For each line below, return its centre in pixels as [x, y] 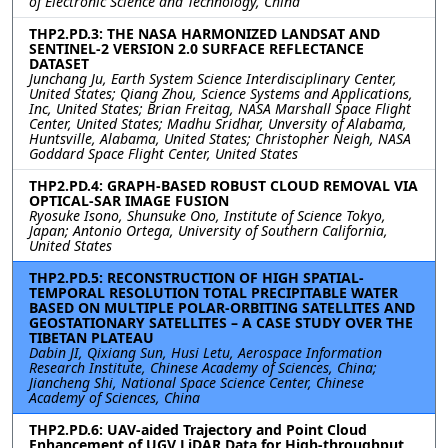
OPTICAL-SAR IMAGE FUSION [129, 200]
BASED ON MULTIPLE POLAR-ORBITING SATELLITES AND [222, 307]
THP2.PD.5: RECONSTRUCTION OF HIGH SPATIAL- [196, 277]
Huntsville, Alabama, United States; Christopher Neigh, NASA [220, 138]
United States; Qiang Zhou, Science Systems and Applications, [221, 93]
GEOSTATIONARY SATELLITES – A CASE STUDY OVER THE [221, 322]
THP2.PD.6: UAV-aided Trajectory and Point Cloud [198, 429]
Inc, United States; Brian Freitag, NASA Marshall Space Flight [220, 108]
